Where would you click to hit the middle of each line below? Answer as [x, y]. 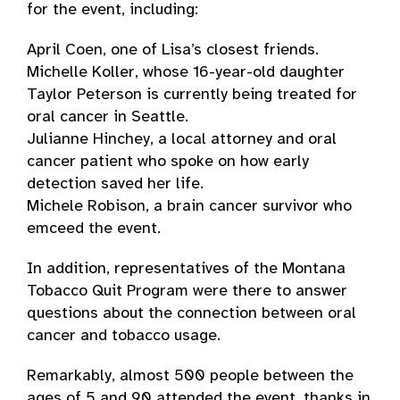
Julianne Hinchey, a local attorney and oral [182, 140]
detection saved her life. [115, 184]
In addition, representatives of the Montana [186, 269]
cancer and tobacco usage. [124, 336]
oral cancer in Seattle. [108, 117]
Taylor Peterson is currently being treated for [192, 95]
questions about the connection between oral [192, 314]
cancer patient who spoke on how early [168, 162]
